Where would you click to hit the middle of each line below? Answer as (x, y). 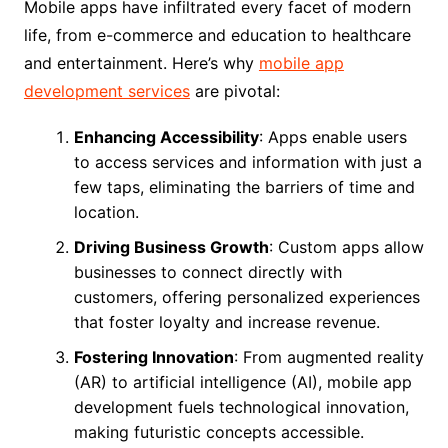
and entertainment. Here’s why (141, 63)
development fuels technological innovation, (241, 407)
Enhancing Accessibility (166, 137)
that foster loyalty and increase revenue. (226, 322)
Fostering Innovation (153, 357)
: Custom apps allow (346, 247)
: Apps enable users (332, 137)
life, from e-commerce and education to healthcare (217, 35)
